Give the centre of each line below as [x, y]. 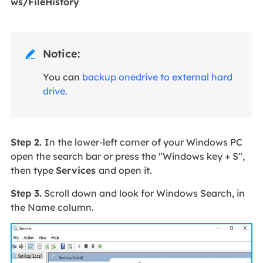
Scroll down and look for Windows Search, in [143, 193]
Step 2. [27, 142]
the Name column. [53, 207]
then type [33, 170]
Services [77, 170]
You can [62, 77]
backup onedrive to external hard [157, 77]
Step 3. [26, 193]
